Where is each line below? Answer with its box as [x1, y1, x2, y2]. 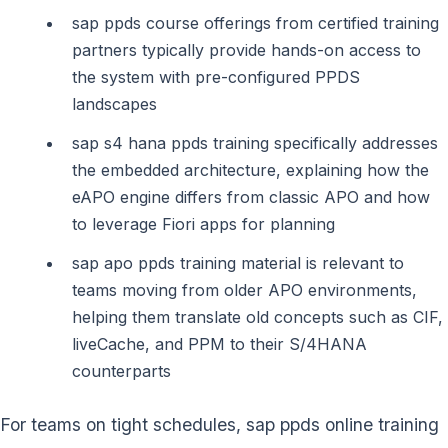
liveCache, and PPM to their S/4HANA [72, 333, 367, 354]
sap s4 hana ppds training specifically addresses [72, 132, 438, 153]
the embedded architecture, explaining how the [72, 159, 429, 180]
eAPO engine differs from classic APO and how [72, 186, 430, 207]
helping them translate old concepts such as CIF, [72, 306, 443, 327]
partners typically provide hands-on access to [72, 39, 421, 60]
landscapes [72, 93, 157, 114]
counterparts [72, 360, 171, 381]
